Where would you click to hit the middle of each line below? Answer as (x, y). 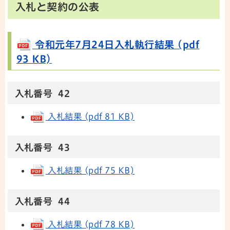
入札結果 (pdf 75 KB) (90, 170)
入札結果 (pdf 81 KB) (90, 117)
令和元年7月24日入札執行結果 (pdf (116, 44)
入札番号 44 (42, 201)
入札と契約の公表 (57, 7)
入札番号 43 (42, 147)
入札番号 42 (42, 94)
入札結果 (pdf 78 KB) (90, 224)
